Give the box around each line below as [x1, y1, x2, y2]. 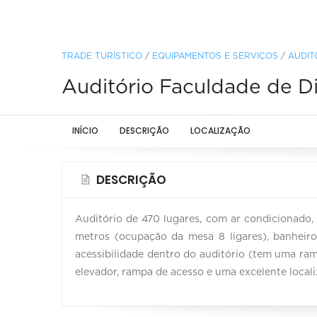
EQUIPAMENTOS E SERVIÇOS [152, 51, 278, 60]
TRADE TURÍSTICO [62, 51, 142, 60]
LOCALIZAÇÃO [190, 124, 250, 137]
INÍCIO [72, 124, 98, 137]
